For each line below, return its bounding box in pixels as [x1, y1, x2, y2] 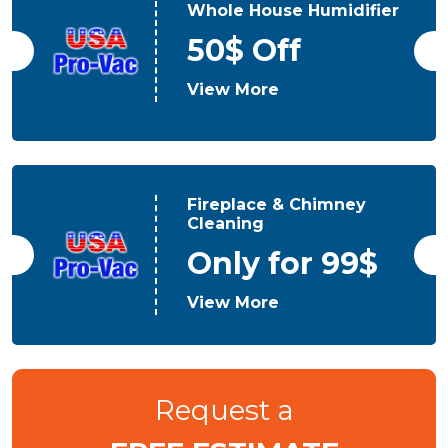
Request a [154, 393, 294, 427]
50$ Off [187, 31, 302, 69]
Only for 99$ [187, 245, 379, 282]
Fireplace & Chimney [187, 195, 367, 214]
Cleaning [187, 214, 265, 233]
